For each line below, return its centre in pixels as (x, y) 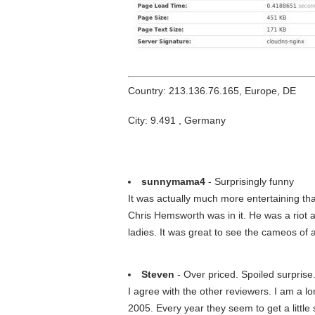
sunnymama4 (173, 181)
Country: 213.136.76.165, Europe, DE (212, 91)
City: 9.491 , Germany (177, 120)
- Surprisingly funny (250, 181)
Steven (158, 274)
